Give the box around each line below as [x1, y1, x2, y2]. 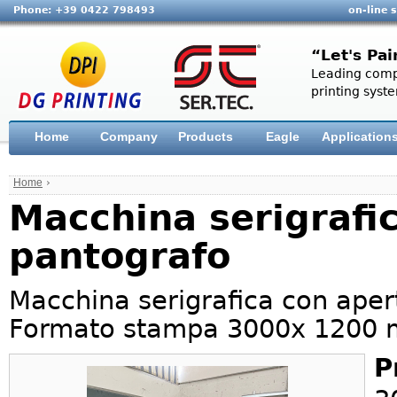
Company [99, 128, 158, 144]
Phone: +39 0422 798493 [13, 4, 155, 15]
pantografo [9, 234, 230, 277]
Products [178, 128, 233, 144]
